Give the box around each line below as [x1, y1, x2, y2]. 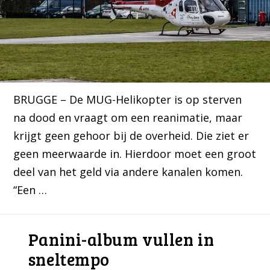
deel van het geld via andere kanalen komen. [13, 165, 243, 180]
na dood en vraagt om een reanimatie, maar [13, 110, 243, 125]
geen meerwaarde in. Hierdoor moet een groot [13, 146, 257, 162]
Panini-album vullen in [28, 228, 215, 251]
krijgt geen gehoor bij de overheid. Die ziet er [13, 128, 250, 143]
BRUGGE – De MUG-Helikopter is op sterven [13, 92, 242, 107]
